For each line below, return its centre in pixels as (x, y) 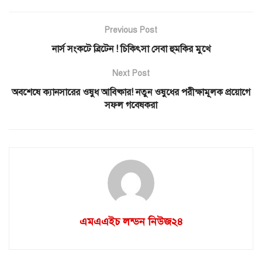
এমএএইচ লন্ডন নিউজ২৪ (131, 221)
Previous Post (131, 30)
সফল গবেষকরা (131, 105)
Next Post (131, 73)
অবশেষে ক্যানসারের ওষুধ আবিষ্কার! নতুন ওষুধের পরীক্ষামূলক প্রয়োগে (131, 92)
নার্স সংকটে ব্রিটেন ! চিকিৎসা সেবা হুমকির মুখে (131, 49)
